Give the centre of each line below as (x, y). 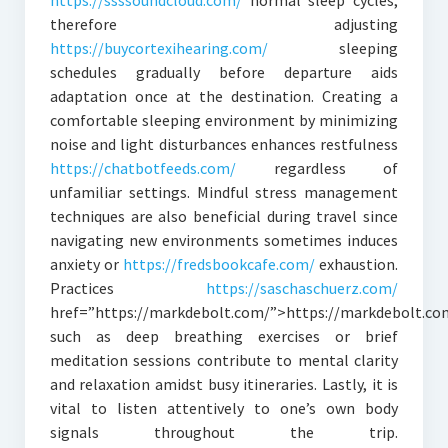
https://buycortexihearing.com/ (158, 48)
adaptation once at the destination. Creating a (224, 96)
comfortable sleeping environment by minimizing (224, 120)
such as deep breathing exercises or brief (224, 336)
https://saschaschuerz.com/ (302, 288)
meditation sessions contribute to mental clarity (224, 360)
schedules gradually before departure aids (224, 72)
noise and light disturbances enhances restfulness (224, 144)
